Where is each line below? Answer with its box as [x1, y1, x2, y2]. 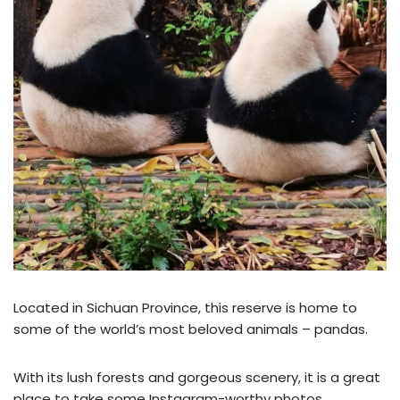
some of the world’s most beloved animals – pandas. [13, 320, 368, 339]
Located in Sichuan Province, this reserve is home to [13, 298, 357, 318]
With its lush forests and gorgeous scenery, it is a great [13, 368, 380, 387]
